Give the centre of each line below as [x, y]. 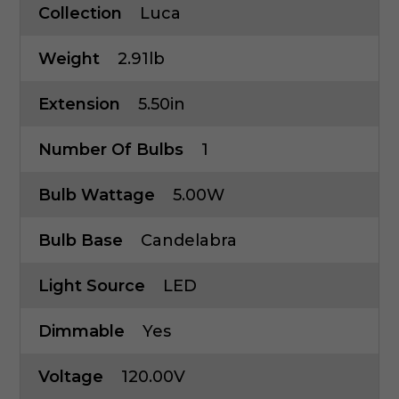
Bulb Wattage [97, 195]
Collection [80, 14]
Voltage [71, 377]
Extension [79, 105]
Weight [69, 59]
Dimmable [81, 332]
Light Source [92, 286]
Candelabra [189, 241]
